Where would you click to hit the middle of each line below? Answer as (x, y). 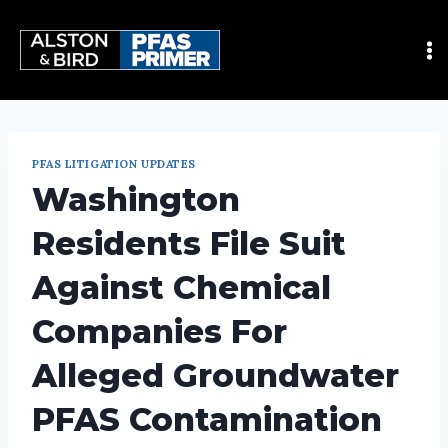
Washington (136, 199)
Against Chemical (181, 287)
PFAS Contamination (207, 419)
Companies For (159, 331)
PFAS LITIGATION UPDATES (114, 164)
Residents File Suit (189, 243)
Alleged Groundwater (215, 375)
